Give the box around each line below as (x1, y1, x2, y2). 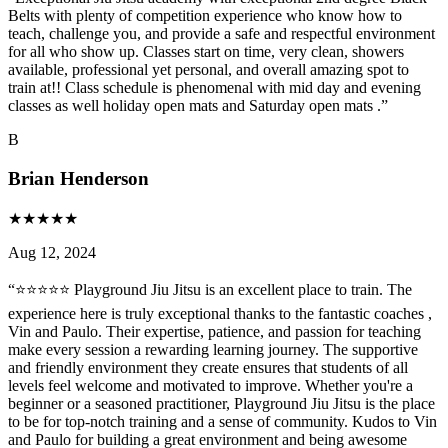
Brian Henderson (8, 167, 149, 189)
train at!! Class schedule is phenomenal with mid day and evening (8, 79, 421, 97)
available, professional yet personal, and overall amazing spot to (8, 61, 409, 79)
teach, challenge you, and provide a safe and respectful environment (8, 25, 435, 43)
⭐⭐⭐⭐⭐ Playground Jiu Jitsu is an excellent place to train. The (15, 280, 412, 298)
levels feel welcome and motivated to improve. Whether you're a (8, 376, 413, 394)
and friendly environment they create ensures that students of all (8, 358, 408, 376)
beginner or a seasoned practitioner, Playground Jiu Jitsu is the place (8, 394, 435, 412)
